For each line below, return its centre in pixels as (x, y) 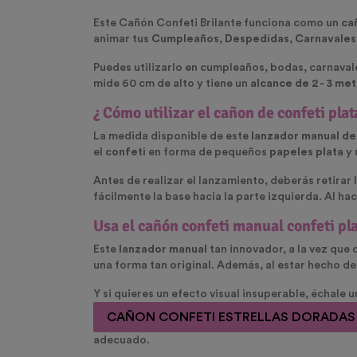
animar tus (121, 39)
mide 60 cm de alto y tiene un (172, 84)
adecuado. (122, 341)
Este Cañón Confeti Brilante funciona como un (217, 24)
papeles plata (306, 153)
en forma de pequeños (208, 153)
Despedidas (256, 39)
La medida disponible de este (172, 137)
